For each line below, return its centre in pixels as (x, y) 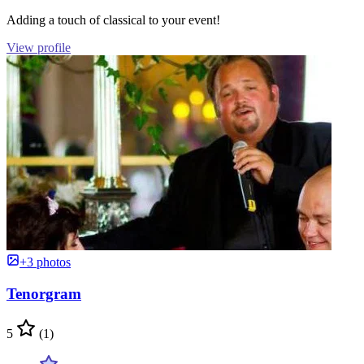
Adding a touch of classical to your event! (113, 20)
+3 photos (45, 262)
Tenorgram (44, 293)
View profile (39, 48)
